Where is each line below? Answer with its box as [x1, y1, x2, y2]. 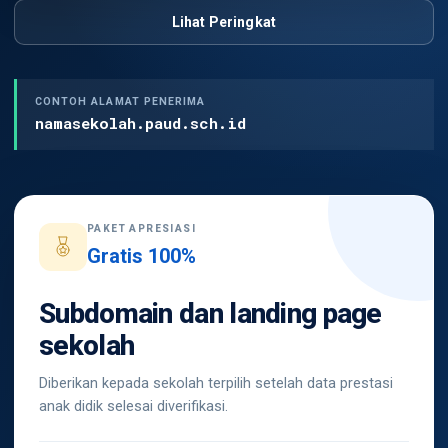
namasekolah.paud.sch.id [35, 113, 246, 133]
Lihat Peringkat [171, 14, 277, 30]
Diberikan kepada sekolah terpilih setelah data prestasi [39, 375, 393, 392]
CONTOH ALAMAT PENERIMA [35, 95, 206, 108]
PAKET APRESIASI [87, 223, 196, 234]
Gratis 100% [87, 244, 196, 268]
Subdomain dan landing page [39, 297, 382, 330]
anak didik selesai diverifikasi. [39, 398, 228, 415]
